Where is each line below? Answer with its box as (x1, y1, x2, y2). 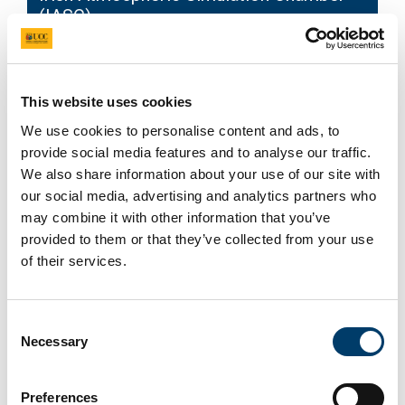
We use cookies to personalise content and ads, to (21, 122, 340, 138)
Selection (6, 336, 61, 353)
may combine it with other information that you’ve (21, 209, 331, 225)
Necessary (21, 333, 88, 349)
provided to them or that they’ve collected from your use (21, 231, 373, 247)
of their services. (21, 252, 127, 268)
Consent (6, 315, 57, 331)
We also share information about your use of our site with (21, 165, 381, 182)
